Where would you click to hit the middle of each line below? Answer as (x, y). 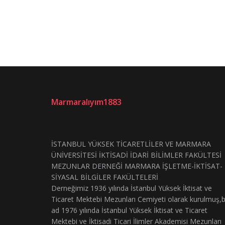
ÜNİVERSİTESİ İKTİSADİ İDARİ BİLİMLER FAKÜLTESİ (136, 155)
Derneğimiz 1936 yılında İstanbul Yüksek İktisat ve (132, 188)
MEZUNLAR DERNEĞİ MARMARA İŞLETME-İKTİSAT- (137, 166)
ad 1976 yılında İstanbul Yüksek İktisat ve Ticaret (129, 210)
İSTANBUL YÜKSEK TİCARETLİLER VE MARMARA (131, 144)
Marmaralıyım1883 (86, 102)
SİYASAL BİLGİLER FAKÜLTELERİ (105, 177)
